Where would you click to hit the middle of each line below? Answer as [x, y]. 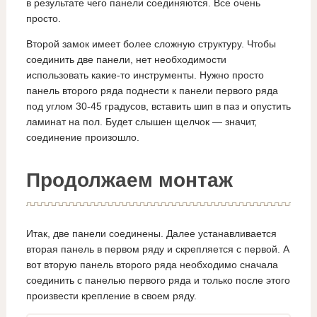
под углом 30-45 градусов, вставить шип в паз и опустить [158, 106]
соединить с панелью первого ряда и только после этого [158, 280]
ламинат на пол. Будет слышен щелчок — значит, [141, 122]
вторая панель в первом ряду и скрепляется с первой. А [157, 249]
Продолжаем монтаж [129, 180]
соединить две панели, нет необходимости [126, 60]
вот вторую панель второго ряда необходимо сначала [152, 264]
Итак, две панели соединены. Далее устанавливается [151, 233]
